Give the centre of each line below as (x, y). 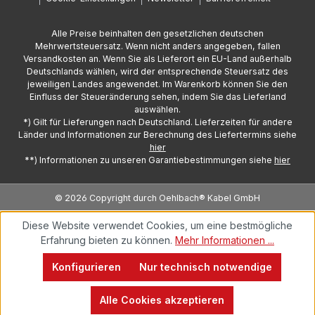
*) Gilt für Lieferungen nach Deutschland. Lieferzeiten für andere (157, 122)
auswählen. (157, 109)
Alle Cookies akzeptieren (162, 300)
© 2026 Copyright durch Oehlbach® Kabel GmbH (157, 198)
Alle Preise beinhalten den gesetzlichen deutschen (157, 33)
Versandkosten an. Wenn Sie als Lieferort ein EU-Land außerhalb (157, 59)
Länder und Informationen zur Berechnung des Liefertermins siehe (157, 135)
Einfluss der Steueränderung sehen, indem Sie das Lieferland (157, 97)
